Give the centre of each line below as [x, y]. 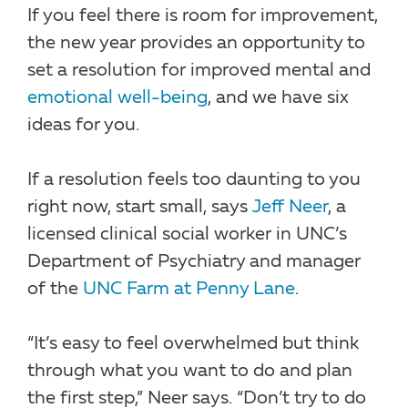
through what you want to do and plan [190, 371]
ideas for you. [83, 125]
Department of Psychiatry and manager [194, 262]
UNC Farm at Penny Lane [189, 289]
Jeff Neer [290, 207]
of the [55, 289]
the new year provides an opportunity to [196, 43]
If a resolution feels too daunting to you [194, 180]
